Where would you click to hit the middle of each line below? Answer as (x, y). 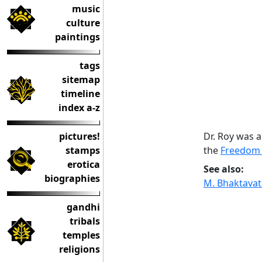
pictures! (80, 136)
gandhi (83, 207)
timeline (80, 94)
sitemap (81, 80)
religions (80, 249)
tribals (85, 221)
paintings (77, 37)
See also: (224, 169)
